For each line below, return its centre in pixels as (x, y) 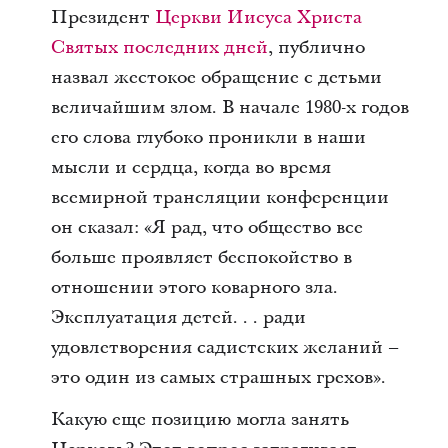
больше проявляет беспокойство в (201, 257)
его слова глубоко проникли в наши (208, 137)
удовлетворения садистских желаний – (224, 347)
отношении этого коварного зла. (194, 287)
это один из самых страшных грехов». (218, 377)
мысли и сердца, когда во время (190, 167)
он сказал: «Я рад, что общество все (206, 227)
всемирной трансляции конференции (219, 197)
